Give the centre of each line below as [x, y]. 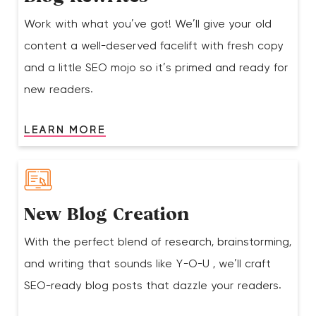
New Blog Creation [107, 216]
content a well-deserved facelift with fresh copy [154, 45]
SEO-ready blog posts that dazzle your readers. [153, 286]
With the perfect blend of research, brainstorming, [158, 242]
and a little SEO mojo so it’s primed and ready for [157, 67]
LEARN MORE [65, 129]
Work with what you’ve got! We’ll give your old [148, 24]
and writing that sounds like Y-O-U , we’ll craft [148, 264]
